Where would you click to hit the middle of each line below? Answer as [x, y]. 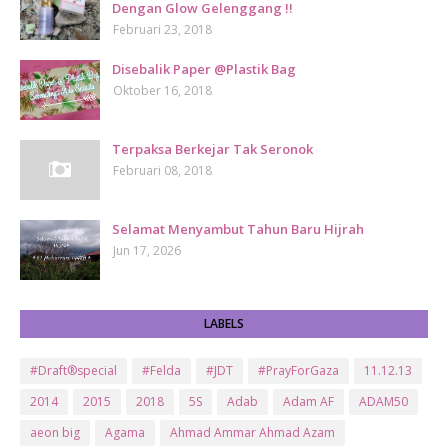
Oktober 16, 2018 [162, 90]
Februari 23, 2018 [162, 29]
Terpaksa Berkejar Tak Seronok [212, 149]
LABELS [224, 323]
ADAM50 [383, 401]
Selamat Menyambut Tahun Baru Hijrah [238, 229]
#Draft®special [73, 370]
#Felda [161, 370]
